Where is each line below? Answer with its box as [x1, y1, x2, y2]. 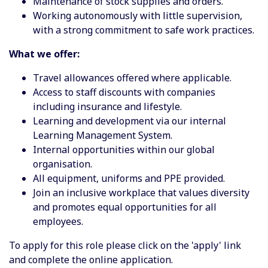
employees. [33, 214, 83, 228]
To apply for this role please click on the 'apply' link [9, 238, 241, 252]
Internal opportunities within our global [33, 142, 215, 156]
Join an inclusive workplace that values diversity [33, 185, 249, 199]
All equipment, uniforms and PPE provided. [33, 171, 225, 185]
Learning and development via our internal [33, 114, 226, 127]
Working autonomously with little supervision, [33, 8, 242, 22]
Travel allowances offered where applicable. [33, 71, 232, 84]
